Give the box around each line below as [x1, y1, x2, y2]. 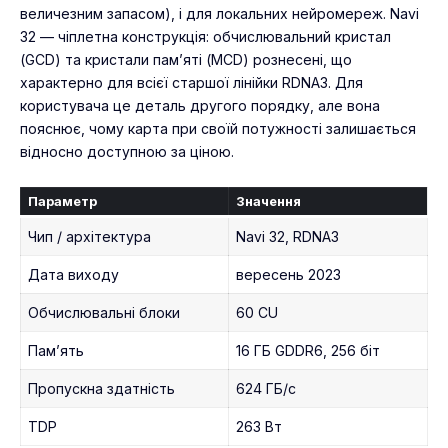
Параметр [27, 192, 97, 209]
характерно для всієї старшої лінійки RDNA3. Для [20, 73, 363, 91]
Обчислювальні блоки [28, 303, 180, 321]
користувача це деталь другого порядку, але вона [20, 96, 380, 114]
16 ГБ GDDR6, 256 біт [236, 341, 380, 359]
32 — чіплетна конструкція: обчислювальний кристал [20, 27, 391, 45]
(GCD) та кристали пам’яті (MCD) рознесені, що [20, 50, 352, 68]
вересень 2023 [236, 265, 341, 283]
